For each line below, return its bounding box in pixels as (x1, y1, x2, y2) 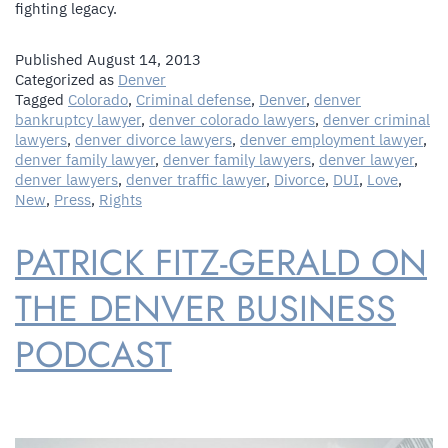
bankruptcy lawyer (15, 109, 141, 129)
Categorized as (15, 69, 118, 89)
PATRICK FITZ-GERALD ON (15, 235, 427, 289)
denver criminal (323, 109, 430, 129)
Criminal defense (136, 89, 251, 109)
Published (15, 49, 87, 69)
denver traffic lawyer (126, 169, 266, 189)
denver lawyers (15, 169, 118, 189)
